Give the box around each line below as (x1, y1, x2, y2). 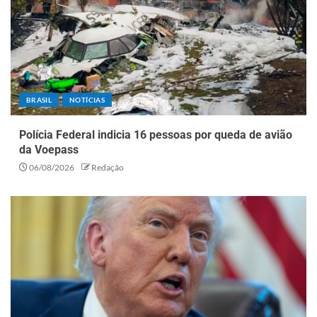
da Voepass (19, 142, 79, 156)
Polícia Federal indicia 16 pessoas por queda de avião (19, 127, 292, 142)
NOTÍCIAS (69, 95, 105, 104)
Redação (91, 161, 124, 173)
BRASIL (26, 95, 52, 104)
